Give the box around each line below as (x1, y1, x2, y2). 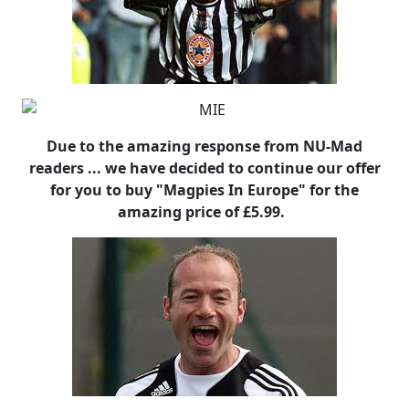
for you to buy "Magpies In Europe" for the (50, 180, 359, 200)
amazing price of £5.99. (117, 202, 292, 222)
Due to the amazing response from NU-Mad (47, 136, 362, 156)
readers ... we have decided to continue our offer (28, 158, 381, 178)
